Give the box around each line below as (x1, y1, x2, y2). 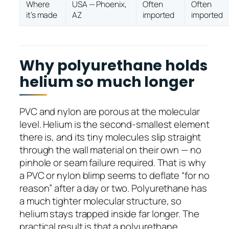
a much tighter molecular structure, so (19, 194, 182, 208)
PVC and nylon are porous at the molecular (19, 104, 200, 118)
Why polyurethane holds (19, 55, 208, 76)
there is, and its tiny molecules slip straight (19, 130, 201, 144)
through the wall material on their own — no (19, 143, 201, 156)
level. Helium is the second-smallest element (19, 117, 210, 131)
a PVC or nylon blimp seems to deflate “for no (19, 168, 210, 182)
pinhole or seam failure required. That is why (19, 155, 206, 169)
